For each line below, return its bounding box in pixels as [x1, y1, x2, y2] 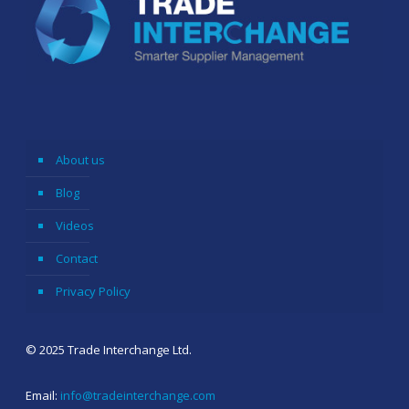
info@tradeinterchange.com [60, 386, 215, 404]
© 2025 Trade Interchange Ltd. [26, 341, 192, 358]
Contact [56, 249, 98, 267]
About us [56, 151, 105, 168]
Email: [26, 386, 60, 404]
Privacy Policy [56, 282, 131, 299]
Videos [56, 216, 94, 234]
